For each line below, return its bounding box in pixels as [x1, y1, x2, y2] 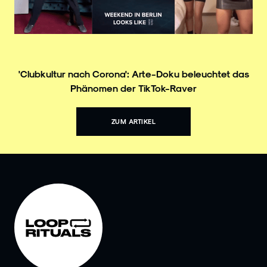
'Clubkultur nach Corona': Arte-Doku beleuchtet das [18, 67, 249, 79]
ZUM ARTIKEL [111, 117, 156, 125]
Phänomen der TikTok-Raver [70, 82, 197, 94]
